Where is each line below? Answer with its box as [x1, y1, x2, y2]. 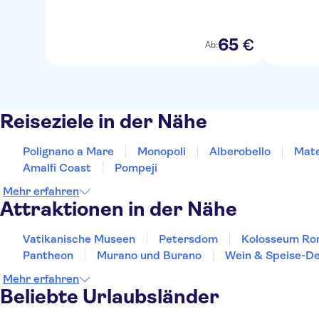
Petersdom [159, 232, 218, 246]
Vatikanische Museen [23, 232, 135, 246]
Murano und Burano [97, 249, 202, 262]
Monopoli [137, 145, 186, 158]
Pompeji [115, 161, 157, 174]
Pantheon [23, 249, 73, 262]
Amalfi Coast [23, 161, 91, 174]
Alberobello [209, 145, 271, 158]
